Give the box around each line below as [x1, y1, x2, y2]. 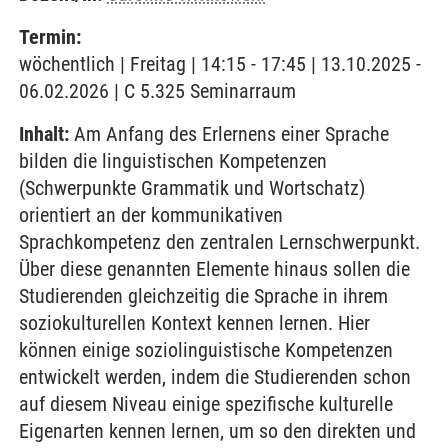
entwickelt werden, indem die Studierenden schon [19, 365, 411, 389]
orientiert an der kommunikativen [19, 203, 283, 227]
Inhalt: [19, 122, 69, 146]
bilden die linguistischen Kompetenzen [19, 149, 327, 173]
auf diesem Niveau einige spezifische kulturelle [19, 392, 393, 416]
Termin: [19, 25, 81, 49]
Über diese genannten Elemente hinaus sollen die [19, 257, 410, 281]
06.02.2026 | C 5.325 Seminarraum [19, 79, 296, 103]
